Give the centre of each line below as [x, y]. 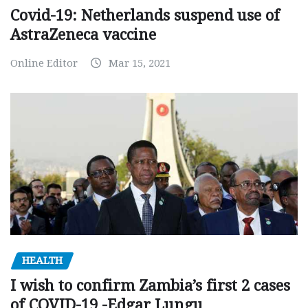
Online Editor [44, 63]
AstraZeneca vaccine [83, 34]
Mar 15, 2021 [140, 63]
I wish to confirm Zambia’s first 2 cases [150, 285]
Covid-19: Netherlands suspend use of [145, 15]
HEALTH [42, 261]
